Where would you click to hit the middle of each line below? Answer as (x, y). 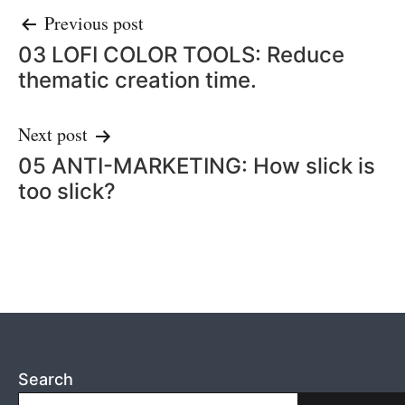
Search (46, 379)
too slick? (67, 191)
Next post (53, 134)
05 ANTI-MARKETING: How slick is (197, 166)
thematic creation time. (137, 80)
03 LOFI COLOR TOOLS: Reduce (181, 55)
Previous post (94, 23)
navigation (99, 66)
